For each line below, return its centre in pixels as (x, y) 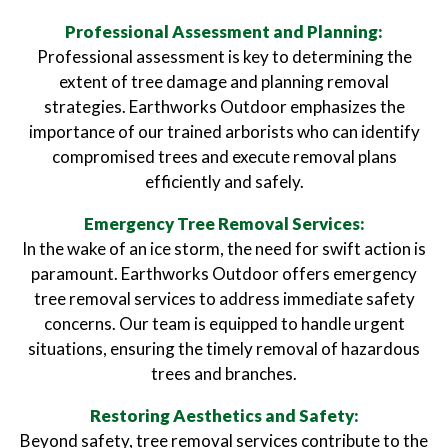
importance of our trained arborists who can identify (224, 131)
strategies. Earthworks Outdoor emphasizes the (224, 106)
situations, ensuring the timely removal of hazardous (224, 348)
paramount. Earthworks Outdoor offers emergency (224, 273)
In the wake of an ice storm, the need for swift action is (224, 248)
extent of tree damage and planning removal (224, 81)
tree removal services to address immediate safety (224, 298)
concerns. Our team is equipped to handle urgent (224, 323)
